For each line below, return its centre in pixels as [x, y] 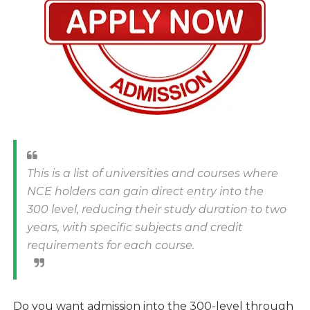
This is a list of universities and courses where [152, 174]
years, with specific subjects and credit [135, 228]
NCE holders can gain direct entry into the [145, 192]
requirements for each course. [110, 246]
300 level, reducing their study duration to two [156, 210]
